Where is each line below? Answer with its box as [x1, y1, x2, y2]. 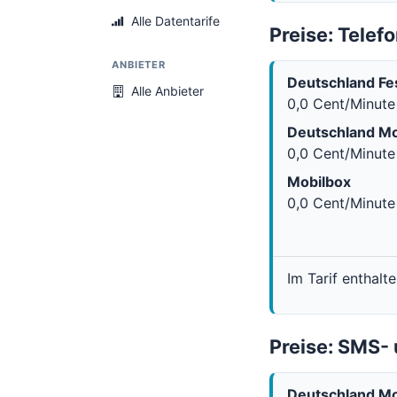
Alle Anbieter [131, 83, 204, 99]
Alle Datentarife [131, 13, 220, 29]
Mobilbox [287, 173, 351, 191]
